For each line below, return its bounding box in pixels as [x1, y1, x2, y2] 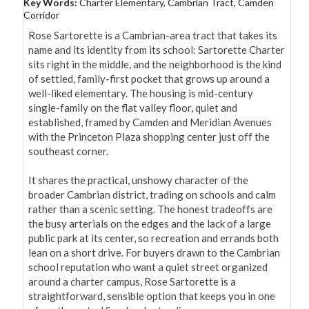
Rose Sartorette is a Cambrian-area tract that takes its [28, 29, 277, 42]
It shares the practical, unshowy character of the [28, 174, 248, 187]
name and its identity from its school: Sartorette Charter [28, 43, 285, 57]
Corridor [23, 9, 59, 21]
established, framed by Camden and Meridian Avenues [28, 116, 272, 129]
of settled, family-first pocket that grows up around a [28, 72, 270, 86]
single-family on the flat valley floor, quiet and [28, 101, 237, 114]
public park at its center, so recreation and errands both [28, 232, 279, 245]
